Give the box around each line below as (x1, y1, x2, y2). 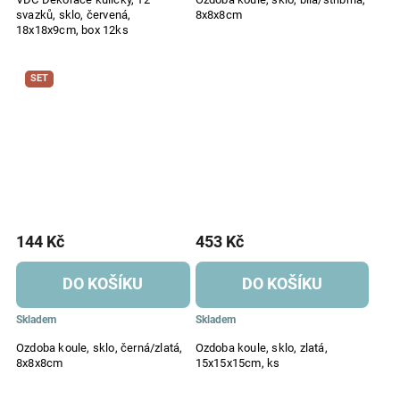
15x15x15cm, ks (195, 356, 280, 371)
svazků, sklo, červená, (16, 7, 131, 21)
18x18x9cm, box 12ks (16, 22, 129, 37)
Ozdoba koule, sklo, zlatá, (195, 341, 328, 355)
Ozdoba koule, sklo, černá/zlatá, (16, 341, 183, 355)
